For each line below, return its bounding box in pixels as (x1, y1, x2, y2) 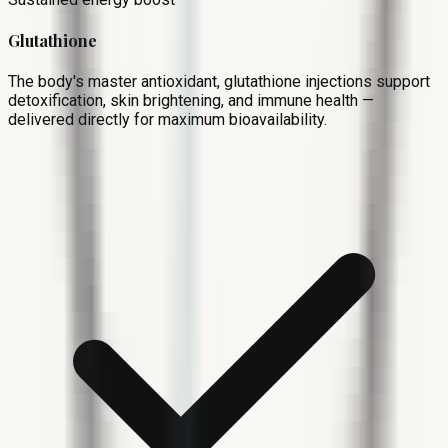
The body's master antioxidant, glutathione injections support (8, 72, 430, 92)
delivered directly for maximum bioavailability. (8, 110, 327, 130)
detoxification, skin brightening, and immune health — (8, 91, 374, 111)
